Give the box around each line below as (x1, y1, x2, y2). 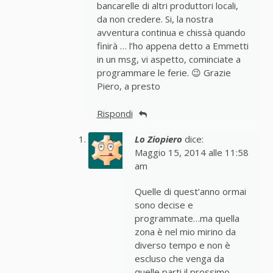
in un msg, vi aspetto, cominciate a (96, 54, 241, 66)
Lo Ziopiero (135, 133, 182, 146)
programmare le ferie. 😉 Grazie (96, 67, 231, 79)
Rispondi (96, 107, 133, 120)
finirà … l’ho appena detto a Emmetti (96, 40, 249, 52)
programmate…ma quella (135, 212, 239, 225)
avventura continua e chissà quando (96, 27, 246, 39)
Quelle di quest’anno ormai (135, 185, 246, 198)
